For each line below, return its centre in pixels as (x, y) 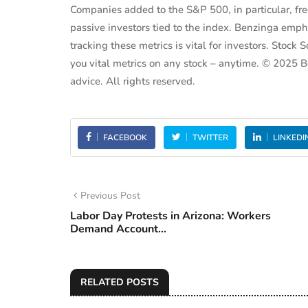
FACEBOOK (125, 137)
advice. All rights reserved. (133, 81)
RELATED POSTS (120, 282)
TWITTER (210, 137)
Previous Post (110, 196)
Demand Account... (118, 229)
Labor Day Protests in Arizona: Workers (170, 216)
